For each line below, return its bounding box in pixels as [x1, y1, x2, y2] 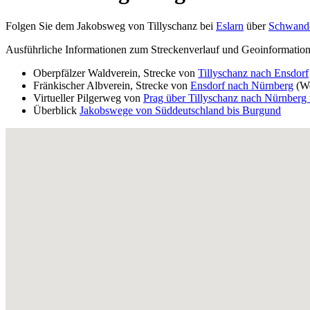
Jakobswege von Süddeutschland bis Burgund [80, 104, 281, 116]
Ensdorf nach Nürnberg [190, 79, 293, 91]
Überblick [33, 104, 80, 116]
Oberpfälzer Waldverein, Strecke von [33, 66, 198, 79]
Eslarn [216, 19, 244, 32]
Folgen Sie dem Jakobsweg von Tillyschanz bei [6, 19, 216, 32]
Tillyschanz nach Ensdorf [198, 66, 309, 79]
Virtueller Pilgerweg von [33, 91, 143, 104]
